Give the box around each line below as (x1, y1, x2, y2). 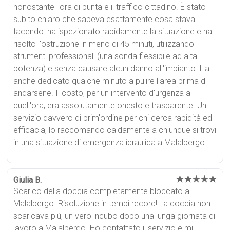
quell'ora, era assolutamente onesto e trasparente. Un (13, 100, 207, 110)
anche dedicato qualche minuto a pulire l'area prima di (13, 75, 207, 86)
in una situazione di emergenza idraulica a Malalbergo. (13, 137, 207, 147)
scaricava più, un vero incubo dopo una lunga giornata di (13, 210, 216, 221)
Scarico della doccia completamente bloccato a (13, 186, 190, 196)
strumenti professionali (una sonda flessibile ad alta (13, 51, 198, 61)
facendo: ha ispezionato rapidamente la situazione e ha (13, 26, 213, 36)
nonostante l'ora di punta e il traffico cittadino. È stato (13, 2, 206, 12)
